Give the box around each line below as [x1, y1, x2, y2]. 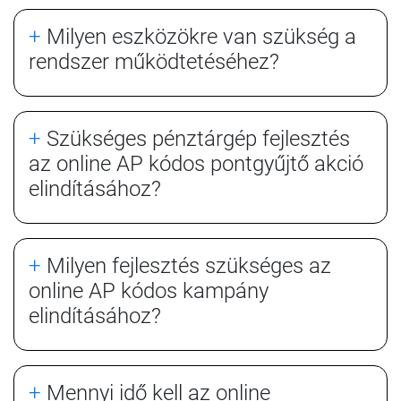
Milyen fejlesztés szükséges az [41, 252, 331, 278]
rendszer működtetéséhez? [29, 48, 279, 74]
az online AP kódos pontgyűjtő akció [29, 150, 363, 176]
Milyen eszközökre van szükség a [41, 23, 356, 49]
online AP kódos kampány [29, 277, 269, 303]
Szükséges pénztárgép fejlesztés [41, 125, 350, 151]
